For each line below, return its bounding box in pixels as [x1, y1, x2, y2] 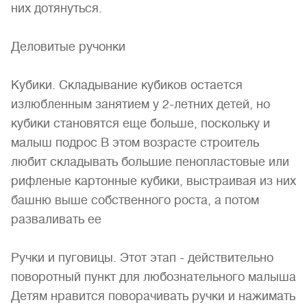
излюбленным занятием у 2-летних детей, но [11, 97, 270, 111]
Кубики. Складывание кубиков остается [11, 78, 243, 92]
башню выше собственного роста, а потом [11, 193, 259, 207]
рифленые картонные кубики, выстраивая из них [11, 174, 296, 188]
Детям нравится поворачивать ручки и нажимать [11, 289, 295, 303]
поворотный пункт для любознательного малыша [11, 270, 296, 284]
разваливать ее [11, 212, 101, 226]
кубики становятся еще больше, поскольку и [11, 116, 270, 130]
